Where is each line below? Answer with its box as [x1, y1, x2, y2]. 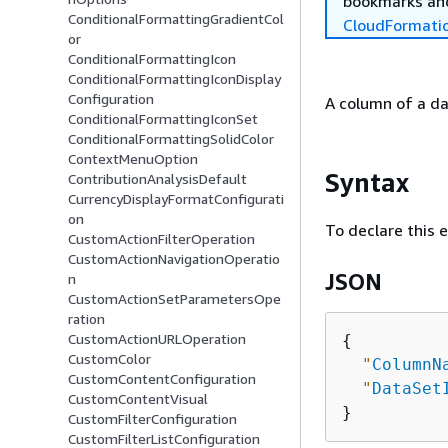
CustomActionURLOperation [68, 330, 246, 348]
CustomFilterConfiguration [68, 410, 237, 428]
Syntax [325, 167, 409, 198]
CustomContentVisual [68, 390, 208, 408]
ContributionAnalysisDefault [68, 170, 247, 188]
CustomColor [68, 350, 151, 368]
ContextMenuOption [68, 150, 198, 168]
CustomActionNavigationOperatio [68, 250, 280, 268]
